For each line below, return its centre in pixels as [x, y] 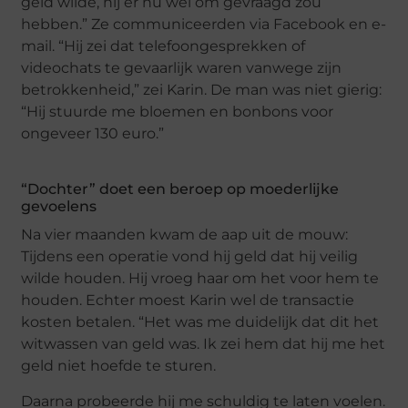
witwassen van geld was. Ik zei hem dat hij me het [204, 344]
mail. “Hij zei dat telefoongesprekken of [163, 46]
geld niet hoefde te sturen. [119, 366]
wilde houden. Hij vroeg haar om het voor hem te [200, 279]
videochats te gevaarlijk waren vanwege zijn [182, 68]
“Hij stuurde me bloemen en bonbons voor [178, 112]
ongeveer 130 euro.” [93, 134]
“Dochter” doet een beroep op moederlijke [180, 189]
